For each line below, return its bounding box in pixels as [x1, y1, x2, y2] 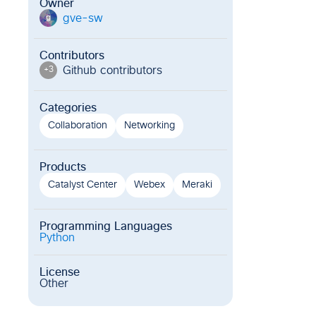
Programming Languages [39, 221, 172, 232]
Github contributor [63, 64, 157, 76]
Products [39, 162, 86, 173]
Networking [124, 121, 175, 130]
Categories [39, 102, 97, 114]
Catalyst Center [48, 180, 117, 190]
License [39, 267, 80, 278]
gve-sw [63, 12, 103, 24]
